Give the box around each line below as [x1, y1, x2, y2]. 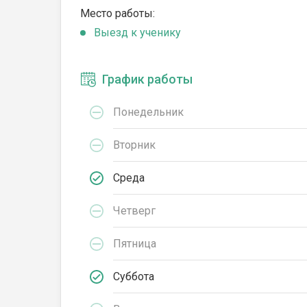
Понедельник [113, 105, 184, 119]
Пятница [113, 236, 156, 250]
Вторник [113, 138, 156, 151]
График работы [102, 72, 193, 86]
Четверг [113, 204, 156, 217]
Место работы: [80, 7, 155, 20]
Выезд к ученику [94, 26, 181, 39]
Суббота [113, 269, 154, 283]
